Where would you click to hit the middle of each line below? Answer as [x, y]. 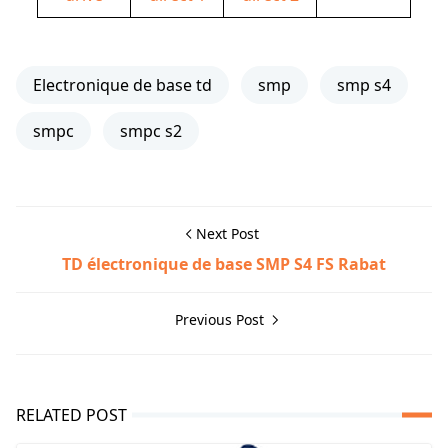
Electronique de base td [122, 84]
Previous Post [221, 319]
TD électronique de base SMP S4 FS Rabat [224, 263]
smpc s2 [151, 130]
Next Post [227, 233]
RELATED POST [71, 414]
